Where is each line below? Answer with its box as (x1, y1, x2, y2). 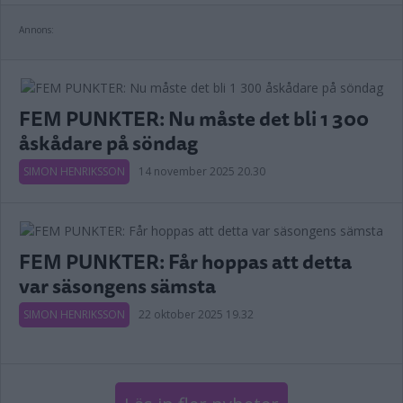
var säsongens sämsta (19, 270, 216, 301)
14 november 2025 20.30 (139, 164, 265, 179)
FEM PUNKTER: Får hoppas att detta (19, 246, 352, 277)
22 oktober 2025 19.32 (139, 307, 254, 322)
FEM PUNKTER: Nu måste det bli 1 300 (19, 103, 369, 134)
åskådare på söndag (19, 127, 198, 158)
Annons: (19, 23, 54, 36)
